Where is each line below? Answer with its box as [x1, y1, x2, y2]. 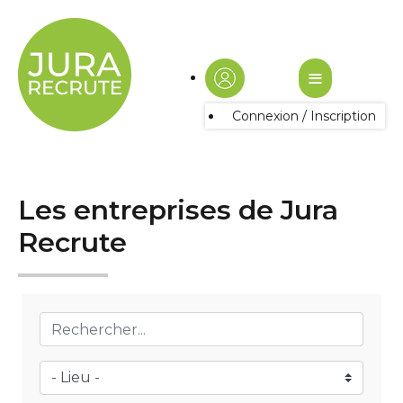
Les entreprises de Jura [18, 193, 338, 227]
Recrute [18, 226, 127, 259]
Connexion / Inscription [232, 108, 376, 124]
